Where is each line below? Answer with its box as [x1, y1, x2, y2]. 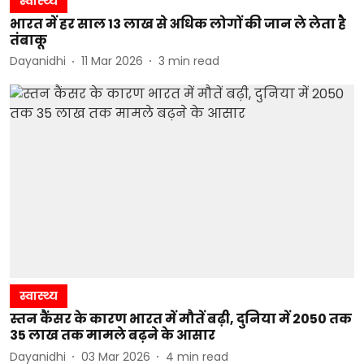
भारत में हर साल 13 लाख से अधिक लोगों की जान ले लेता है [10, 14, 346, 33]
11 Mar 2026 [81, 53, 143, 69]
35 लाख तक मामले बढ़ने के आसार [10, 326, 215, 344]
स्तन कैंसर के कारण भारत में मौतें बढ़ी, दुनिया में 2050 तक [10, 310, 352, 328]
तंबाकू [10, 30, 47, 50]
